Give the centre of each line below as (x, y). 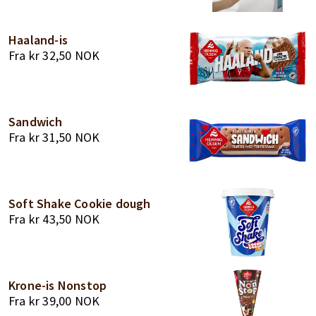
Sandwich (36, 122)
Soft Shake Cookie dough (80, 203)
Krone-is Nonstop (58, 285)
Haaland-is (38, 40)
